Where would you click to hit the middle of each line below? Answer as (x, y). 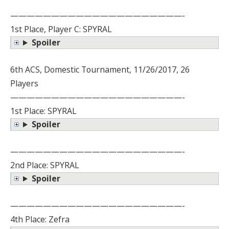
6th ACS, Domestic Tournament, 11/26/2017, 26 (100, 70)
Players (24, 84)
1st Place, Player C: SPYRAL (61, 29)
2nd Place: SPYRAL (45, 165)
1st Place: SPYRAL (43, 111)
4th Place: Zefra (40, 220)
